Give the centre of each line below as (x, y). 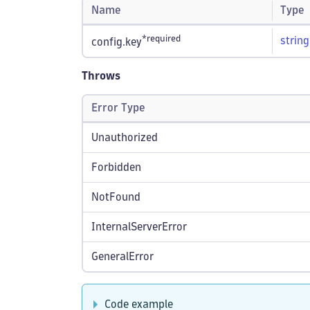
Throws (101, 76)
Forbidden (116, 167)
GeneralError (122, 256)
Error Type (118, 108)
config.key (117, 42)
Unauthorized (125, 137)
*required (161, 38)
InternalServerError (139, 227)
